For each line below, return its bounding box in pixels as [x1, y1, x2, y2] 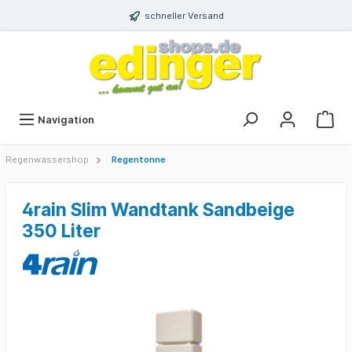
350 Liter [22, 220, 101, 242]
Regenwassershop [5, 154, 89, 166]
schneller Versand [144, 10, 224, 21]
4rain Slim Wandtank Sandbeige [22, 199, 295, 221]
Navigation [38, 114, 94, 126]
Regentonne [111, 154, 166, 166]
